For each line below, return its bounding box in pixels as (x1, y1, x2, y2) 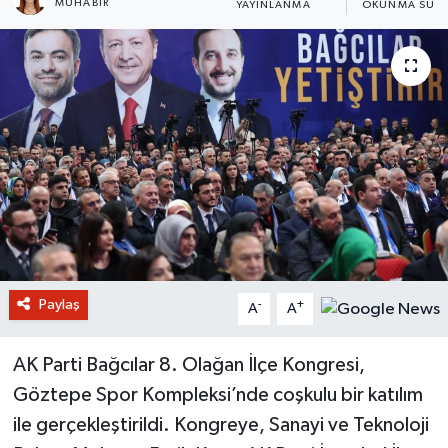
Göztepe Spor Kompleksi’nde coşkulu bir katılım (12, 384, 423, 405)
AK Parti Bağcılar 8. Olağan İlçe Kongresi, (12, 354, 365, 375)
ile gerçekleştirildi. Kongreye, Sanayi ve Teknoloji (12, 414, 429, 435)
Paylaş (38, 296, 80, 312)
